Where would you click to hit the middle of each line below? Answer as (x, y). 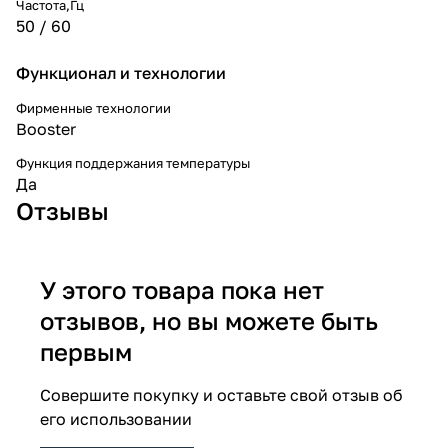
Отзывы (62, 210)
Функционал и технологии (121, 72)
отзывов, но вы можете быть (209, 320)
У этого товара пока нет (182, 289)
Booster (46, 128)
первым (86, 351)
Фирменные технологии (93, 107)
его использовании (116, 418)
